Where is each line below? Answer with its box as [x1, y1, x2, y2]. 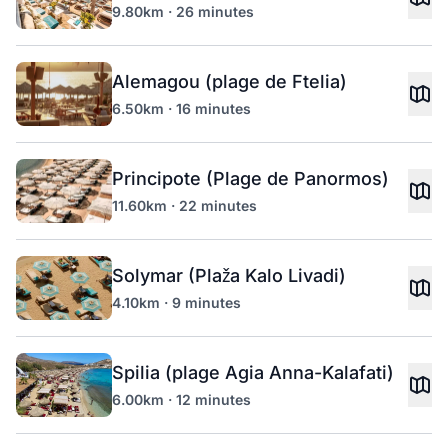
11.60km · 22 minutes [112, 197, 257, 214]
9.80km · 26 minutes [112, 3, 254, 20]
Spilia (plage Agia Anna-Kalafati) [112, 362, 394, 383]
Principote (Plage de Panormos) [112, 168, 389, 189]
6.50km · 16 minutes [112, 100, 251, 117]
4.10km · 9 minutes [112, 294, 241, 311]
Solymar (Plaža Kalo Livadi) [112, 265, 346, 286]
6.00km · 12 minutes [112, 391, 251, 408]
